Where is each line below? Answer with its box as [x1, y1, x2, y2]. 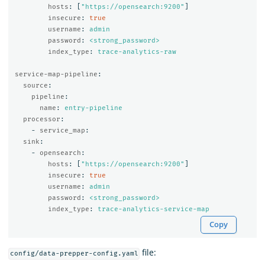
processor [22, 115, 60, 123]
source [22, 81, 48, 89]
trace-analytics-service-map [97, 205, 209, 213]
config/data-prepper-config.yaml [9, 250, 138, 258]
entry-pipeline [64, 104, 122, 112]
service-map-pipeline [14, 70, 98, 78]
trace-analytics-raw [97, 47, 176, 56]
